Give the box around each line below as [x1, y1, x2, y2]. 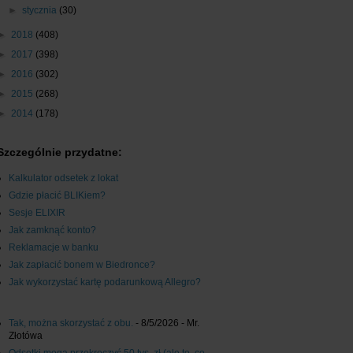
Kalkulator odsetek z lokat [9, 173, 118, 184]
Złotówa [9, 330, 43, 342]
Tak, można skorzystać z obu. [9, 318, 133, 329]
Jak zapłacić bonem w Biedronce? [9, 259, 155, 271]
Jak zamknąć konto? [9, 225, 96, 236]
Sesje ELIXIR [9, 207, 65, 219]
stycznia [22, 5, 60, 17]
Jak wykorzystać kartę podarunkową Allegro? [9, 277, 201, 288]
